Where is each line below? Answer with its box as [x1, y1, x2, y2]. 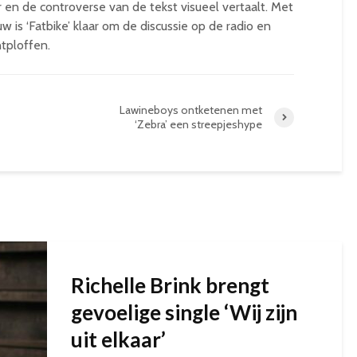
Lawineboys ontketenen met [120, 103, 262, 117]
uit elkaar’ [71, 327, 166, 352]
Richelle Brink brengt [71, 273, 269, 298]
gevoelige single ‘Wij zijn [71, 300, 297, 325]
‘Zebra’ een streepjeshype [135, 117, 262, 131]
